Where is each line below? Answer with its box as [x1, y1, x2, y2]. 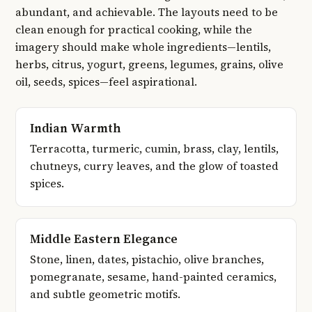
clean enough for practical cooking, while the [15, 22, 252, 37]
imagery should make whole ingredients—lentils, [15, 39, 271, 54]
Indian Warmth [30, 119, 121, 136]
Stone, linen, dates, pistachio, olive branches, [30, 252, 264, 267]
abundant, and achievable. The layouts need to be [15, 4, 278, 19]
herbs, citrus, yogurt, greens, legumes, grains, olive [15, 56, 283, 72]
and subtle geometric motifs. [30, 287, 180, 302]
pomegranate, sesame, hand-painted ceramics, [30, 270, 276, 285]
